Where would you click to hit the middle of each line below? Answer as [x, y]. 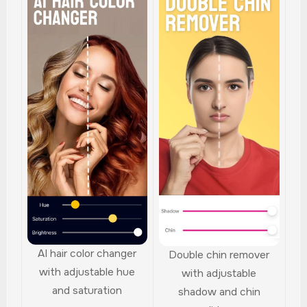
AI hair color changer [87, 253]
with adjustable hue [87, 272]
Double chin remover [219, 255]
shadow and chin [219, 292]
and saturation [87, 290]
